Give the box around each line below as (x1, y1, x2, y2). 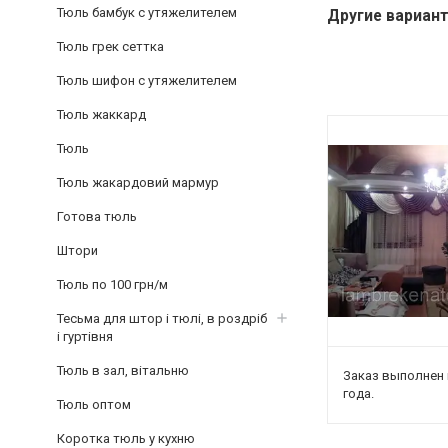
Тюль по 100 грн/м (57, 277, 168, 292)
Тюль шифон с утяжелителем (57, 73, 237, 88)
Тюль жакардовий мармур (57, 175, 219, 190)
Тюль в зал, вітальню (57, 363, 189, 378)
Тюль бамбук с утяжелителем (57, 5, 237, 20)
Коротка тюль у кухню (57, 431, 195, 446)
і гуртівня (57, 329, 113, 344)
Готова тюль (57, 209, 137, 224)
